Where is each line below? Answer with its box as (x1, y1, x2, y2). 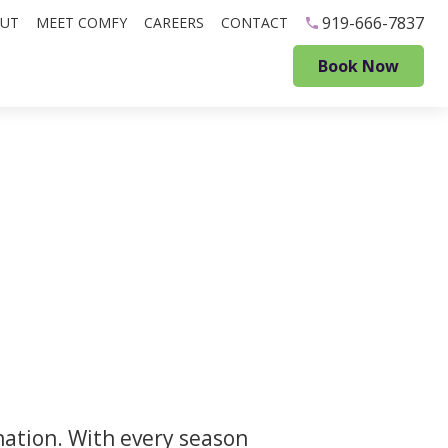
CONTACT (221, 13, 288, 32)
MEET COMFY (36, 13, 127, 32)
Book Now (318, 55, 399, 77)
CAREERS (144, 13, 204, 32)
